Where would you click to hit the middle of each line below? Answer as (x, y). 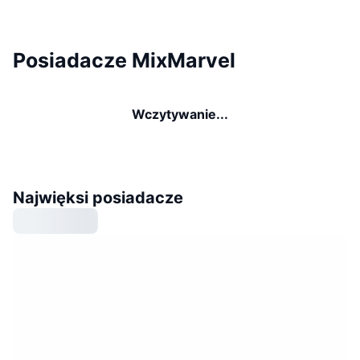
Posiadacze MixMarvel (124, 60)
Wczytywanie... (180, 114)
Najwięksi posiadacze (98, 197)
